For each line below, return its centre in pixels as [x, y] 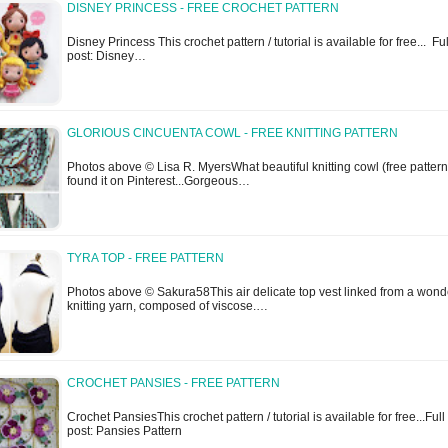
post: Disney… [106, 56]
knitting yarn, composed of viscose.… [167, 306]
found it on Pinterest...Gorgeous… [158, 181]
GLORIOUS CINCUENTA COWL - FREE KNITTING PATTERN [232, 133]
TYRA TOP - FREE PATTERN [145, 258]
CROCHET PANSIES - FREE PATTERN [173, 383]
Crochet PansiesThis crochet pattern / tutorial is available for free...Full [256, 417]
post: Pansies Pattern [124, 431]
